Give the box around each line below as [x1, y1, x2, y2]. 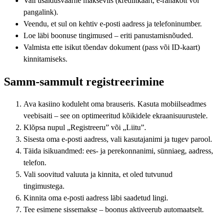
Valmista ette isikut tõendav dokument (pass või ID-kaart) [23, 43, 200, 52]
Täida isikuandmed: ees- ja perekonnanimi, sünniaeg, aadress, [23, 147, 213, 155]
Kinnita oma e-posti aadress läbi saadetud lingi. [23, 194, 168, 202]
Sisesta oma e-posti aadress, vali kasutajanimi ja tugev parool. [23, 135, 212, 144]
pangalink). [23, 8, 58, 17]
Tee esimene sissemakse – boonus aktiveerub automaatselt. [23, 205, 204, 214]
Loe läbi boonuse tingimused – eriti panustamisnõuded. [23, 31, 193, 40]
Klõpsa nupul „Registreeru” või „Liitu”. [23, 123, 146, 132]
